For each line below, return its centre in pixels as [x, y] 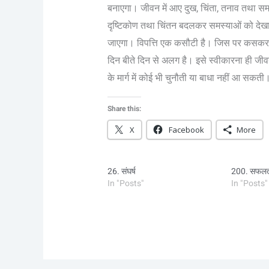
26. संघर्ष [121, 172]
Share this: [124, 109]
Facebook [186, 130]
